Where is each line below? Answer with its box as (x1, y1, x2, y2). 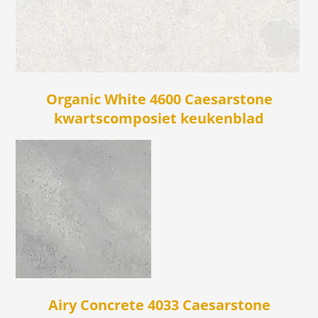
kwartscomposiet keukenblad (54, 109, 264, 128)
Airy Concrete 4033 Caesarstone (48, 295, 270, 315)
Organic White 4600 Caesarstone (45, 89, 273, 109)
